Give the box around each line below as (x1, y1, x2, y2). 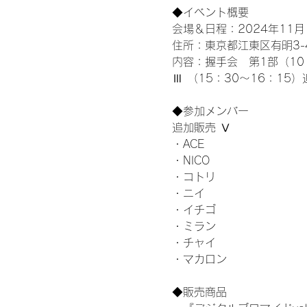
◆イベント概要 (171, 6, 253, 18)
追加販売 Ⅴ (171, 121, 231, 133)
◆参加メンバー (171, 105, 249, 116)
